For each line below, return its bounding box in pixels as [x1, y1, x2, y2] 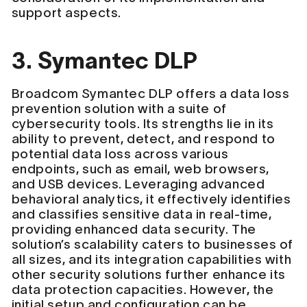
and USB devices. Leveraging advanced [11, 176, 265, 191]
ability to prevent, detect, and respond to [11, 131, 275, 146]
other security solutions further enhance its [11, 267, 286, 282]
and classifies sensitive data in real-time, [11, 206, 272, 221]
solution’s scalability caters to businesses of [11, 236, 293, 251]
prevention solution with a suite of [11, 101, 227, 116]
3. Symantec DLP [11, 47, 197, 73]
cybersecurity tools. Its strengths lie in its [11, 116, 274, 131]
